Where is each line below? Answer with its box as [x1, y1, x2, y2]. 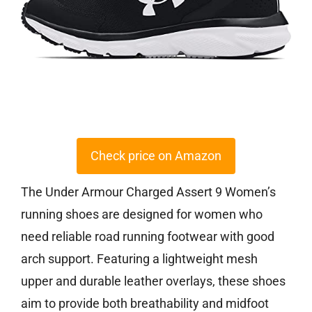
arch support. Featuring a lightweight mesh [21, 251, 258, 267]
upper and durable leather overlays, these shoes [21, 274, 286, 289]
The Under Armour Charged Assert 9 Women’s [21, 185, 276, 200]
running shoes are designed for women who [21, 207, 263, 222]
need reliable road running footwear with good [21, 229, 274, 244]
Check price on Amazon [91, 148, 221, 164]
